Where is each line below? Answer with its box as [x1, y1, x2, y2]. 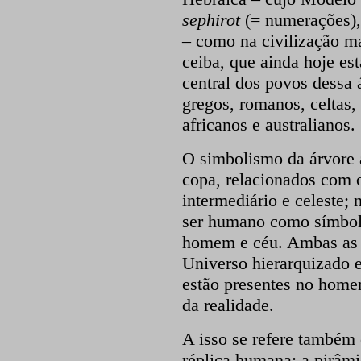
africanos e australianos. [181, 114, 355, 135]
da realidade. [181, 295, 274, 315]
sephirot [181, 10, 245, 30]
